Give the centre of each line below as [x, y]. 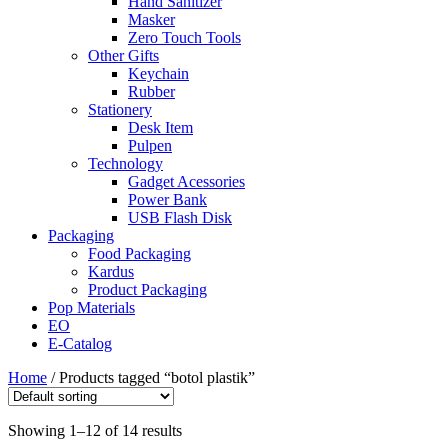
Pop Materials [91, 307]
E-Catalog [80, 343]
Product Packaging [147, 289]
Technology [125, 163]
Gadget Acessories [186, 181]
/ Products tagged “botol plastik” [151, 377]
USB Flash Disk [180, 217]
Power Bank [167, 199]
